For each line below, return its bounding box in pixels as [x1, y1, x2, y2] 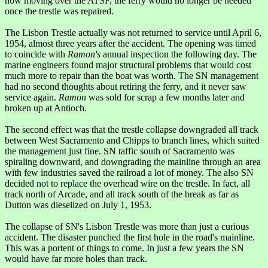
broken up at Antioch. [5, 103, 87, 114]
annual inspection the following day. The [100, 49, 257, 60]
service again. [5, 92, 59, 103]
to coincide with [5, 49, 68, 60]
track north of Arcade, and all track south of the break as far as [5, 189, 239, 200]
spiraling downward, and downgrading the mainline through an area [5, 157, 261, 167]
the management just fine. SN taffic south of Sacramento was [5, 146, 234, 157]
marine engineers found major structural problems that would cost [5, 60, 251, 71]
